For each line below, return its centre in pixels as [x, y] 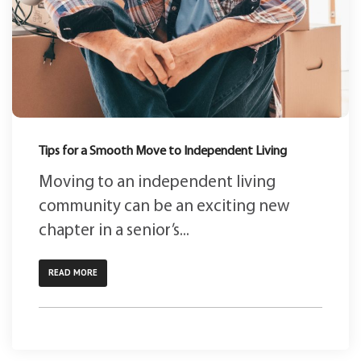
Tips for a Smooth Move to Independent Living [163, 151]
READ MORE [73, 272]
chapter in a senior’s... [114, 230]
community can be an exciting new [164, 206]
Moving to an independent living [157, 182]
